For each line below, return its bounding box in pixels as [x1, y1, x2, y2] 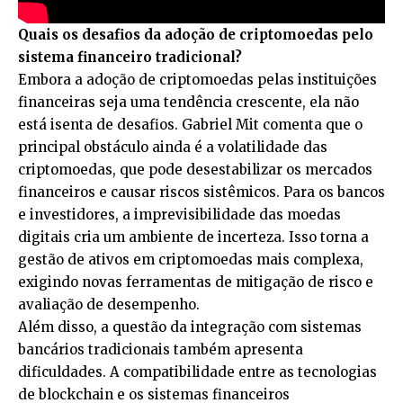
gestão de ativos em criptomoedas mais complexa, [18, 250, 363, 268]
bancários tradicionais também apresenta [18, 340, 303, 358]
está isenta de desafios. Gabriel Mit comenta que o [18, 115, 363, 133]
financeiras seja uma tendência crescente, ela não [18, 93, 359, 111]
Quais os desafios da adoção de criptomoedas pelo [18, 25, 373, 43]
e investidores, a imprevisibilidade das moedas [18, 205, 341, 223]
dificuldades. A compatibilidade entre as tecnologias [18, 363, 377, 381]
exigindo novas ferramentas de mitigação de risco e [18, 273, 373, 291]
